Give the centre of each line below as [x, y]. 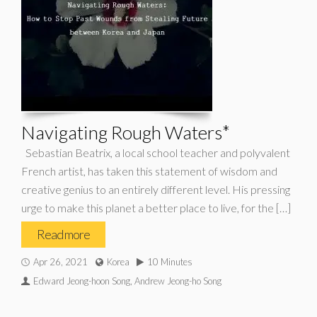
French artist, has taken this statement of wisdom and [149, 171]
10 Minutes [170, 262]
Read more [63, 234]
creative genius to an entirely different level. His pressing [156, 189]
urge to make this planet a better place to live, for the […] [156, 208]
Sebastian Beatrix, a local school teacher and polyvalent [156, 152]
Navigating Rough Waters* [126, 132]
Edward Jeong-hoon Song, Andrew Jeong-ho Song [127, 281]
